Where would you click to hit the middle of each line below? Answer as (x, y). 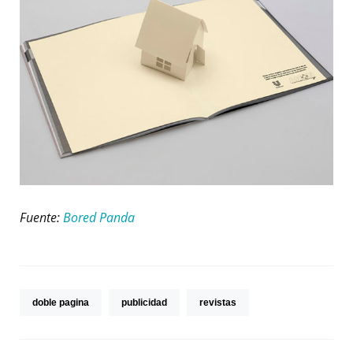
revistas (218, 302)
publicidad (144, 302)
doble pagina (61, 302)
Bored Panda (99, 217)
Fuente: (41, 217)
